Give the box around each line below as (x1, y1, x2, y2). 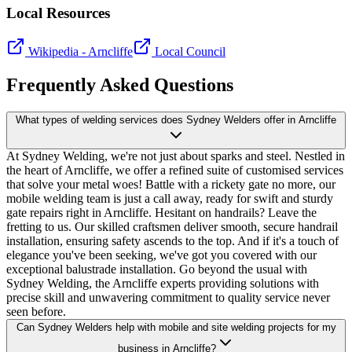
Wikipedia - (25, 45, 88, 59)
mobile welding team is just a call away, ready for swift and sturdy (6, 191, 333, 205)
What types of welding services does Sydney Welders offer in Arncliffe (16, 113, 336, 126)
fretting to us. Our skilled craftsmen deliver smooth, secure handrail (6, 219, 338, 233)
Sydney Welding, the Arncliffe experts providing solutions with (6, 276, 319, 290)
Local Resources (6, 5, 110, 22)
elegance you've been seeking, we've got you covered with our (6, 247, 317, 262)
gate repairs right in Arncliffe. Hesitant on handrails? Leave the (6, 205, 317, 219)
